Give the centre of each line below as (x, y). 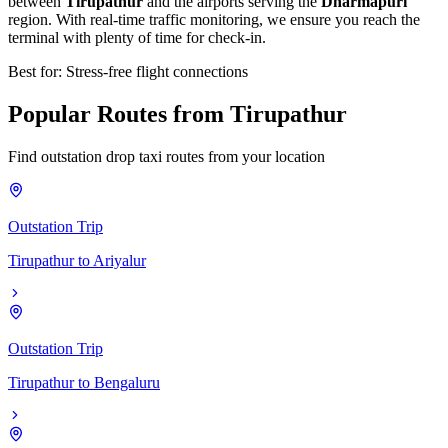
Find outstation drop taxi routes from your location (166, 156)
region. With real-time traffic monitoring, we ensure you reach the (214, 19)
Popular (52, 113)
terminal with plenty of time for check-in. (137, 37)
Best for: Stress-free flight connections (128, 71)
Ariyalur (119, 260)
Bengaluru (127, 382)
